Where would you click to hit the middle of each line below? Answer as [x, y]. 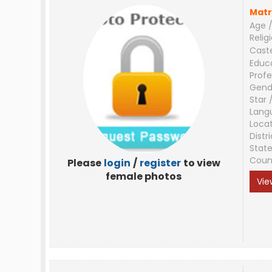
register [160, 163]
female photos [144, 176]
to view [202, 163]
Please [84, 163]
